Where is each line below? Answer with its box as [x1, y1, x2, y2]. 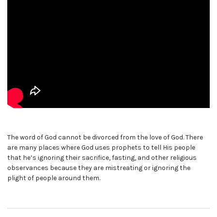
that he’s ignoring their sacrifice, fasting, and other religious [7, 153, 197, 162]
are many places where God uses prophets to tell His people [7, 143, 195, 152]
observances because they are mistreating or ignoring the [7, 163, 190, 172]
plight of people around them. [7, 173, 100, 182]
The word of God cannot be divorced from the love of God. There [7, 133, 203, 141]
